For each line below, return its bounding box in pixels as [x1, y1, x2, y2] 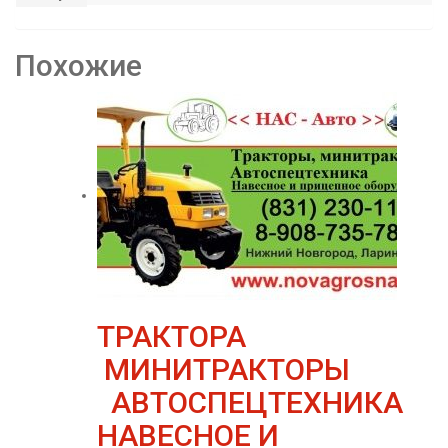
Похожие [15, 48, 142, 83]
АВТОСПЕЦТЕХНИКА [97, 385, 403, 420]
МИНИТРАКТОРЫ [97, 352, 350, 387]
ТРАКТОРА [97, 319, 246, 354]
